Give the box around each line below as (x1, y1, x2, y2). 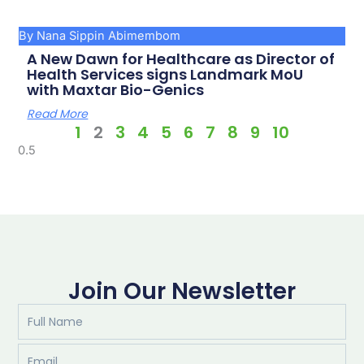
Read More (27, 105, 89, 122)
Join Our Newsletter (68, 275, 296, 308)
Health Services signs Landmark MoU (27, 63, 304, 84)
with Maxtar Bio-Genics (27, 79, 205, 100)
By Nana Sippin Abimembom (19, 28, 181, 43)
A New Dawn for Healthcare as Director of (27, 48, 336, 69)
